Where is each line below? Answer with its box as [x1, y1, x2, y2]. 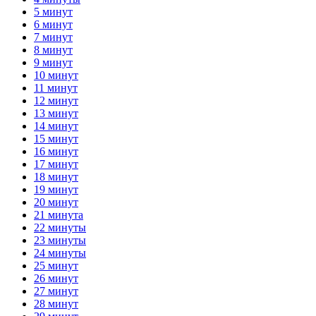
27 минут [34, 284, 78, 297]
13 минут [34, 107, 78, 119]
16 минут [34, 145, 78, 157]
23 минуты [34, 233, 86, 246]
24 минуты [34, 246, 86, 259]
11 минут [34, 81, 78, 94]
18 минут [34, 170, 78, 183]
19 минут [34, 183, 78, 195]
